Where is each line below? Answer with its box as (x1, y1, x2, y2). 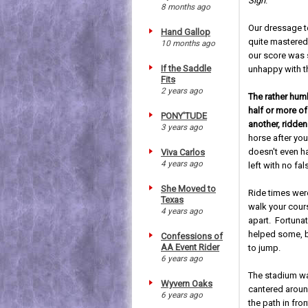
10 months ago (161, 38, 215, 48)
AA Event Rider (161, 241, 219, 252)
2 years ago (161, 85, 203, 96)
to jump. (248, 243, 281, 253)
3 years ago (161, 122, 203, 132)
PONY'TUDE (161, 110, 207, 121)
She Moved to (161, 183, 216, 194)
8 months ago (161, 1, 210, 12)
